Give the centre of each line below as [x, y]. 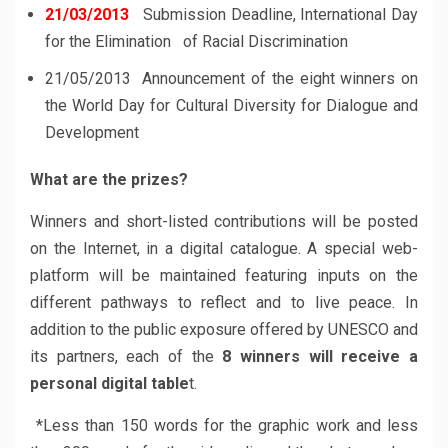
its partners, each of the [126, 356]
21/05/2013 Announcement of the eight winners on [231, 78]
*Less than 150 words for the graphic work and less [224, 425]
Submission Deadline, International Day [278, 14]
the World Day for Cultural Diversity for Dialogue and [231, 105]
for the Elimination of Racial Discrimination [196, 41]
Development [92, 132]
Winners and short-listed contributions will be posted [224, 221]
